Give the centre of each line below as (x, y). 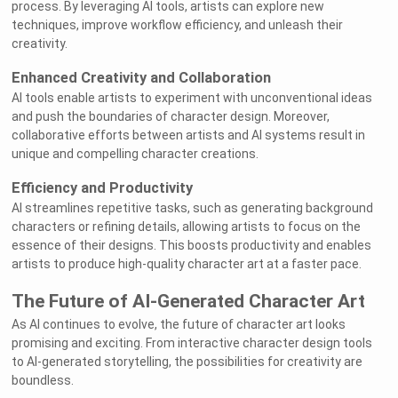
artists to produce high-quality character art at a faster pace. (187, 264)
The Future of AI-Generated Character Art (189, 302)
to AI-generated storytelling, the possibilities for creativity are (187, 362)
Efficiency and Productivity (103, 188)
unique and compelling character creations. (135, 154)
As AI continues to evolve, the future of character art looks (179, 325)
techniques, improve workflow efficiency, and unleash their (178, 25)
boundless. (43, 381)
